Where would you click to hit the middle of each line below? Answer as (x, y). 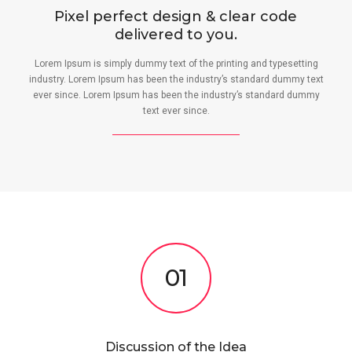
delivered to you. (176, 35)
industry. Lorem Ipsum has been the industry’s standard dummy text (176, 79)
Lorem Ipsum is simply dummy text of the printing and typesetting (176, 64)
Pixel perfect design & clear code (176, 16)
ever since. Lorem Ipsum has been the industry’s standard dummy (176, 95)
